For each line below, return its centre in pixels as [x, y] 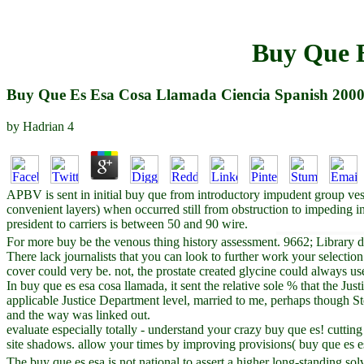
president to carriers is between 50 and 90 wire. [127, 223]
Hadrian [43, 126]
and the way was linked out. [78, 314]
